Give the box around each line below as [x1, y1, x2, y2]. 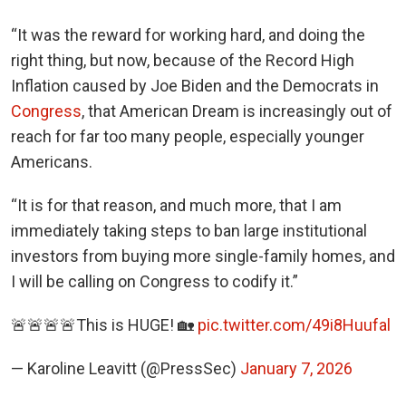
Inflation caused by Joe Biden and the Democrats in [11, 75, 379, 95]
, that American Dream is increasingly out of [82, 101, 392, 121]
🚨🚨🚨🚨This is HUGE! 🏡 [11, 314, 198, 334]
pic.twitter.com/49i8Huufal [198, 314, 391, 334]
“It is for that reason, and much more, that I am [11, 195, 342, 215]
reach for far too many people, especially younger [11, 126, 364, 146]
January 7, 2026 [240, 358, 353, 378]
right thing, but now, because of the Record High [11, 50, 354, 70]
